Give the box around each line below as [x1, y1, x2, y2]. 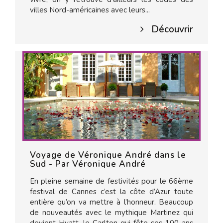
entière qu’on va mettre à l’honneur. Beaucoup [30, 197, 193, 207]
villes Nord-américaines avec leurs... [30, 5, 150, 15]
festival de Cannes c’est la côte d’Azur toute [30, 187, 193, 197]
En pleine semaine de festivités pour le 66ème [30, 176, 193, 186]
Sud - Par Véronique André [30, 158, 146, 170]
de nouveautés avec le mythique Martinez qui [30, 208, 193, 218]
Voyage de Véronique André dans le [30, 149, 186, 161]
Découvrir [151, 23, 193, 36]
